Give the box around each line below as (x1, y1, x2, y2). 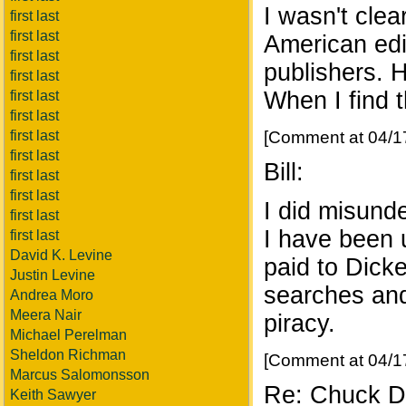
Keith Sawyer (10, 387, 96, 402)
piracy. (264, 310, 335, 338)
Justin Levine (10, 267, 95, 283)
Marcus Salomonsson (10, 367, 150, 382)
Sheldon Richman (10, 347, 126, 362)
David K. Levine (10, 247, 112, 263)
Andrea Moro (10, 287, 93, 303)
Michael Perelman (10, 327, 127, 343)
